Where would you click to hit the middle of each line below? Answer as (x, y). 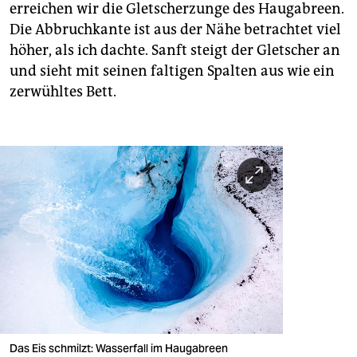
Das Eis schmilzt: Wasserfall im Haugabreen (120, 348)
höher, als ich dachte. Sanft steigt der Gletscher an (175, 50)
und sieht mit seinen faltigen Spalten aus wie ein (172, 71)
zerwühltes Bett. (63, 91)
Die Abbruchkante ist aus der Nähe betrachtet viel (175, 29)
